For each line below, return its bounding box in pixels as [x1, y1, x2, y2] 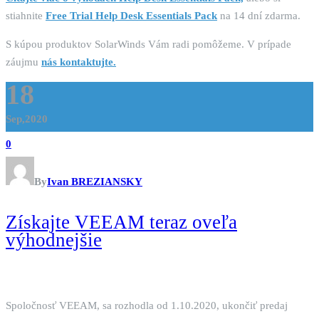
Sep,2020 [6, 113, 48, 125]
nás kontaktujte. [41, 56, 116, 68]
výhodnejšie [6, 229, 102, 251]
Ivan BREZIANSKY [47, 176, 142, 188]
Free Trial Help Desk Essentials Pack [46, 10, 217, 22]
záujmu [6, 56, 41, 68]
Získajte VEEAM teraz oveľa [6, 211, 237, 234]
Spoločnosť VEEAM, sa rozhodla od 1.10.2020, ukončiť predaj [6, 300, 288, 312]
